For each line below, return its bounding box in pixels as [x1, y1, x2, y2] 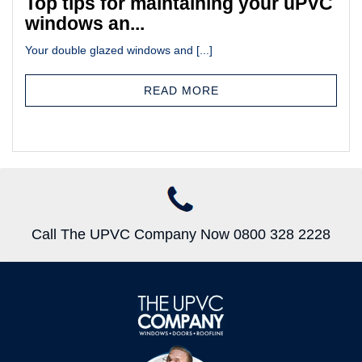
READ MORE [143, 84, 219, 98]
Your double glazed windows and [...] [25, 44, 213, 57]
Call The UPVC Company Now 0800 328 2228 [32, 226, 330, 243]
